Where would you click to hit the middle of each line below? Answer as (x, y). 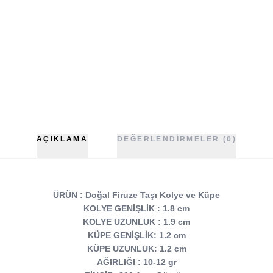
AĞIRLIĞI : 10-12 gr (136, 262)
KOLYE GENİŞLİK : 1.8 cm (136, 208)
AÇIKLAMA (62, 139)
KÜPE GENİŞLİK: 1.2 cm (136, 235)
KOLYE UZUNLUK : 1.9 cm (136, 222)
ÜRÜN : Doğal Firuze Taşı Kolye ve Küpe (136, 195)
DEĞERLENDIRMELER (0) (177, 139)
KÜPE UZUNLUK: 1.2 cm (136, 248)
